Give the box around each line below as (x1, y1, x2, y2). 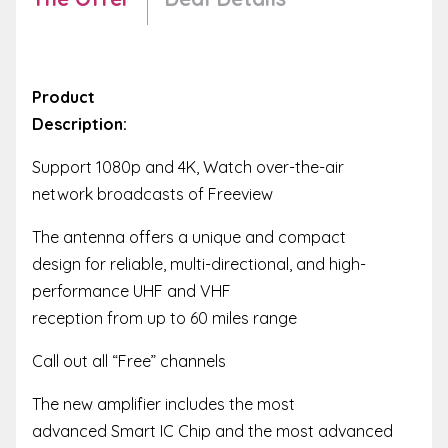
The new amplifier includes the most (32, 393, 295, 414)
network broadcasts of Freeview (32, 183, 273, 204)
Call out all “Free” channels (32, 350, 226, 371)
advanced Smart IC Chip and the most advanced (32, 420, 393, 441)
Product (32, 86, 95, 107)
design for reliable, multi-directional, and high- (32, 253, 366, 274)
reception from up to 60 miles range (32, 307, 297, 328)
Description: (32, 113, 127, 134)
